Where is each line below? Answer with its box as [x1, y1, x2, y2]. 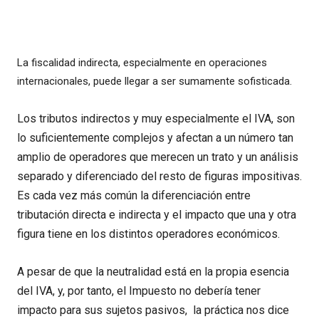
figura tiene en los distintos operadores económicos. [17, 227, 280, 241]
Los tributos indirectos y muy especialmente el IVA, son [17, 112, 295, 126]
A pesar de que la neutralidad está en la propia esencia [17, 265, 289, 279]
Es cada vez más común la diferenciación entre [17, 189, 251, 203]
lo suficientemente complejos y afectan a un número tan [17, 131, 293, 145]
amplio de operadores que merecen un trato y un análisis [17, 150, 298, 164]
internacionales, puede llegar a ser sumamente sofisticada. [17, 75, 292, 88]
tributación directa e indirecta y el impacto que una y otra [17, 208, 296, 222]
